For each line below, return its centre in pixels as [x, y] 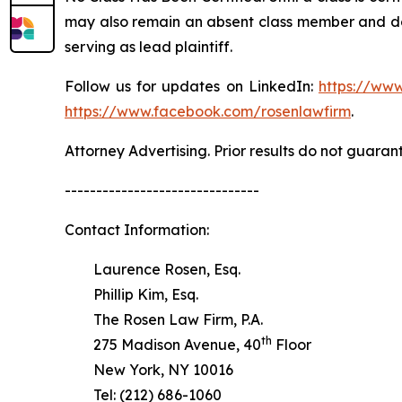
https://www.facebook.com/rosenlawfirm [208, 111]
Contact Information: [137, 230]
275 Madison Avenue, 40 [163, 345]
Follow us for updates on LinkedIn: [192, 86]
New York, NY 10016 [149, 370]
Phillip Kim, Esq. [131, 294]
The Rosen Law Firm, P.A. [164, 319]
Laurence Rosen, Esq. [153, 269]
